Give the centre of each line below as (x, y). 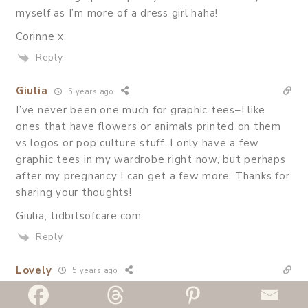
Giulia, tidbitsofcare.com (79, 216)
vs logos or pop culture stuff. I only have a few (137, 143)
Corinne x (40, 37)
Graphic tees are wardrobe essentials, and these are (153, 289)
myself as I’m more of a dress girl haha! (117, 13)
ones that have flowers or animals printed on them (148, 127)
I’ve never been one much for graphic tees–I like (141, 110)
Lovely (34, 270)
